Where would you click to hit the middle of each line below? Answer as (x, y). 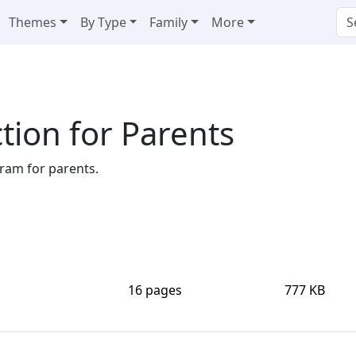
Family (169, 22)
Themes (32, 22)
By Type (103, 22)
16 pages (155, 290)
